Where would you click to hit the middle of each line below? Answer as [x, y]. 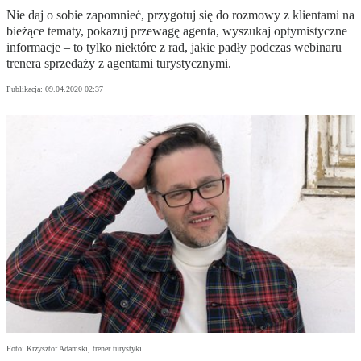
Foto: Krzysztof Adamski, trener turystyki [74, 349]
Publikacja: [26, 89]
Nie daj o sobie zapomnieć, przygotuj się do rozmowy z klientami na [180, 15]
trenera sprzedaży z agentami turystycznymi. [119, 64]
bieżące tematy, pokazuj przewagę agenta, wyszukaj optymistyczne [177, 31]
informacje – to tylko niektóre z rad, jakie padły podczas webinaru [174, 48]
